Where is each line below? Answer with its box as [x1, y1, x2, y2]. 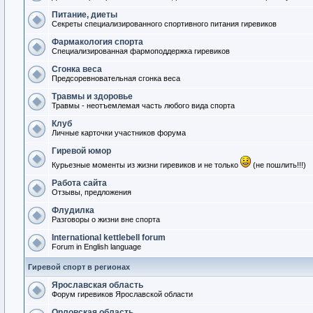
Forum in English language [52, 242, 141, 251]
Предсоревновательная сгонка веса [52, 74, 180, 82]
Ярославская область [52, 280, 143, 290]
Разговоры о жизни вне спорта [52, 215, 160, 224]
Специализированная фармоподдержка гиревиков [52, 47, 230, 55]
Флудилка [52, 205, 94, 215]
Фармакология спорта [52, 37, 143, 47]
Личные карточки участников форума [52, 129, 186, 137]
